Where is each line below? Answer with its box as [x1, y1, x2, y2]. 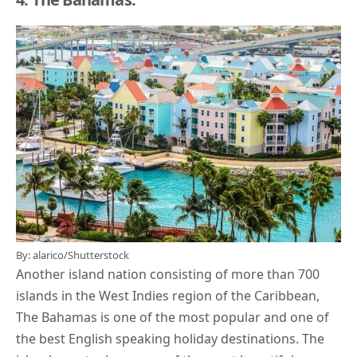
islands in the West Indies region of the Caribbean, [16, 287, 320, 305]
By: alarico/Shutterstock [16, 248, 129, 263]
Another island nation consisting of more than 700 [16, 265, 320, 284]
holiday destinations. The [171, 330, 324, 348]
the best [16, 330, 69, 348]
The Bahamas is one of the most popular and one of [16, 308, 329, 327]
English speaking [69, 330, 171, 348]
